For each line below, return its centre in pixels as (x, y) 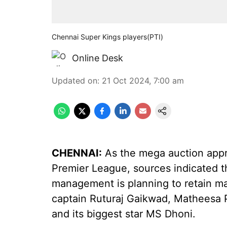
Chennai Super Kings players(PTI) (107, 37)
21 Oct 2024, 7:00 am (143, 81)
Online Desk (98, 58)
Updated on (74, 81)
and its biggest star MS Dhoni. (124, 214)
